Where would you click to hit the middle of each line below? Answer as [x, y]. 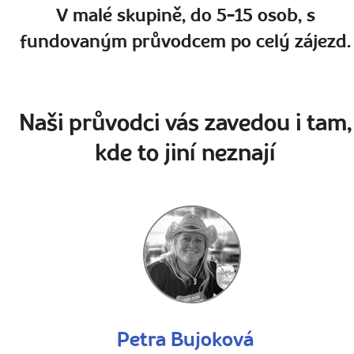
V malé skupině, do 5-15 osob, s [186, 16]
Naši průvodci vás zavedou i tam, [186, 124]
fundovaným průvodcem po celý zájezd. [186, 42]
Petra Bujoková [186, 341]
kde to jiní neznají [186, 154]
